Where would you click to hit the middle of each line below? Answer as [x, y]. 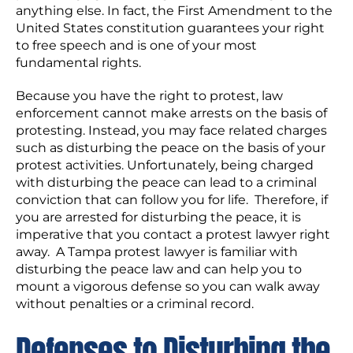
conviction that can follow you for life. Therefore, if [172, 200]
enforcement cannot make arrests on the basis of [171, 113]
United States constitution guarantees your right [170, 28]
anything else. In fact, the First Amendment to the [174, 11]
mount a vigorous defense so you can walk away [168, 286]
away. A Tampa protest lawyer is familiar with [157, 252]
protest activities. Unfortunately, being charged [165, 165]
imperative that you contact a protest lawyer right [173, 234]
